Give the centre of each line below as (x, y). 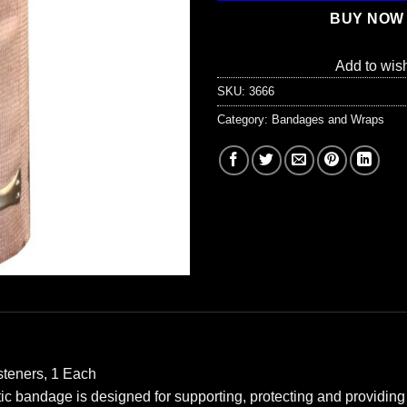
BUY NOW (367, 18)
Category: (244, 120)
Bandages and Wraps (328, 120)
